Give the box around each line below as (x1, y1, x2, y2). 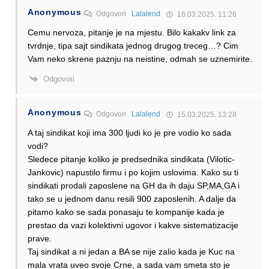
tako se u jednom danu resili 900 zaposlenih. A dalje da (28, 194, 236, 204)
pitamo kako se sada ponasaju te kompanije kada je (28, 207, 225, 217)
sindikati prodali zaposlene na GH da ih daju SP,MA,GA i (28, 181, 240, 191)
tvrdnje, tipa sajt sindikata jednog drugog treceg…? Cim (28, 40, 238, 50)
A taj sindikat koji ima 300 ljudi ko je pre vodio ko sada (28, 128, 231, 138)
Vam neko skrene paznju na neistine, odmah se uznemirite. (28, 53, 252, 64)
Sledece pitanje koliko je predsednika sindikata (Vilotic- (28, 154, 235, 165)
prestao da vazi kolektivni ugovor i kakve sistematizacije (28, 220, 238, 231)
